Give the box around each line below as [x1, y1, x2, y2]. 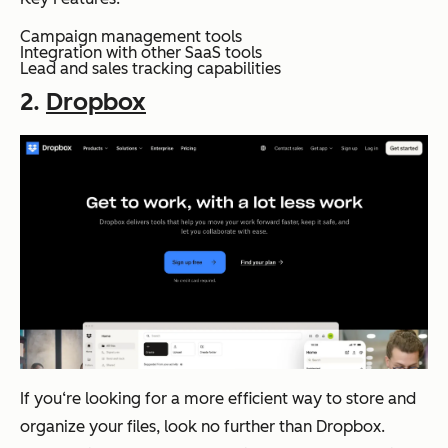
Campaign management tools [20, 26, 242, 46]
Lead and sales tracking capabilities [20, 58, 281, 78]
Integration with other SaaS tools [20, 42, 262, 62]
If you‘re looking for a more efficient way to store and [20, 388, 416, 408]
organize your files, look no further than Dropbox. [20, 416, 385, 436]
